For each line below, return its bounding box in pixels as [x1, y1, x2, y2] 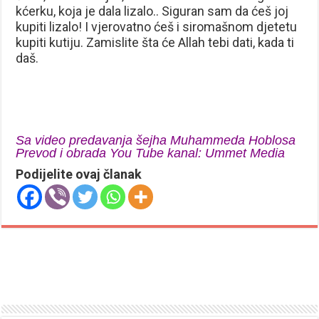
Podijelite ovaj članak [16, 166, 142, 182]
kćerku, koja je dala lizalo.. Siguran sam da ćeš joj [16, 3, 289, 19]
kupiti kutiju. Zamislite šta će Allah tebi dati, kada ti [16, 34, 295, 50]
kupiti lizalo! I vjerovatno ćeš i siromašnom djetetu [16, 19, 298, 34]
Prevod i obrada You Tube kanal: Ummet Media [16, 145, 286, 160]
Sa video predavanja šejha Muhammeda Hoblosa [16, 132, 296, 147]
